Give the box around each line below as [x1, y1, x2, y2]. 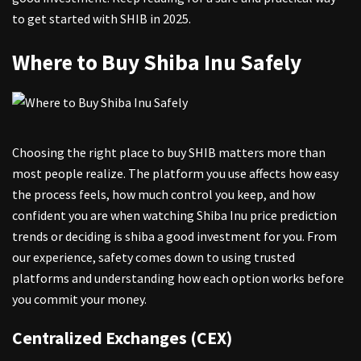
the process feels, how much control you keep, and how [12, 185, 315, 202]
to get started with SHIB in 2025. [12, 10, 191, 27]
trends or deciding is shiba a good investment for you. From [12, 227, 337, 244]
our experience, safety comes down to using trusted [12, 248, 295, 265]
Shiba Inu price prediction [197, 206, 337, 223]
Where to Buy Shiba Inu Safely [12, 48, 301, 76]
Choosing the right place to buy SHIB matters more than [12, 143, 326, 160]
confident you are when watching [12, 206, 197, 223]
